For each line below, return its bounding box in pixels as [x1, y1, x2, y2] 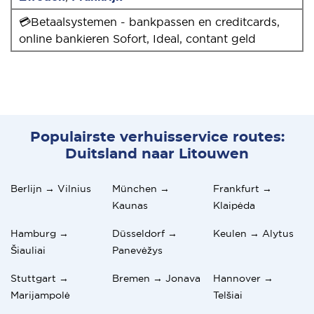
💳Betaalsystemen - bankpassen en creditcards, [19, 15, 280, 28]
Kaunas [111, 199, 148, 211]
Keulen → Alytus [213, 227, 294, 239]
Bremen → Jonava [111, 272, 200, 284]
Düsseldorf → [111, 227, 177, 239]
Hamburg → [11, 227, 69, 239]
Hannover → [213, 272, 274, 284]
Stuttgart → [11, 272, 69, 284]
